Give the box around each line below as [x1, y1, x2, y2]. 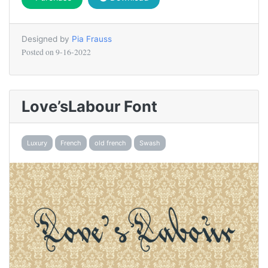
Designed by [22, 33, 72, 44]
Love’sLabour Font [22, 96, 157, 115]
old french [95, 139, 126, 148]
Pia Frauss [72, 33, 112, 44]
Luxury [27, 139, 47, 148]
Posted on [22, 46, 56, 57]
